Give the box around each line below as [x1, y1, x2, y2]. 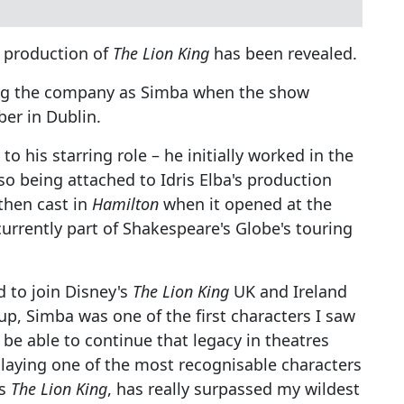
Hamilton [92, 193, 159, 216]
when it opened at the [159, 193, 332, 216]
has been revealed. [209, 42, 357, 65]
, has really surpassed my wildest [107, 378, 360, 400]
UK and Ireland [229, 280, 347, 303]
